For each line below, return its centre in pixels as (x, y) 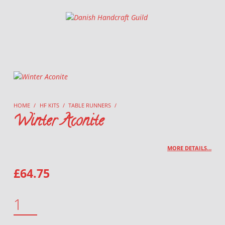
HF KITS (49, 105)
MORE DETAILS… (190, 148)
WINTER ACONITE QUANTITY (26, 195)
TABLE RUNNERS (90, 105)
